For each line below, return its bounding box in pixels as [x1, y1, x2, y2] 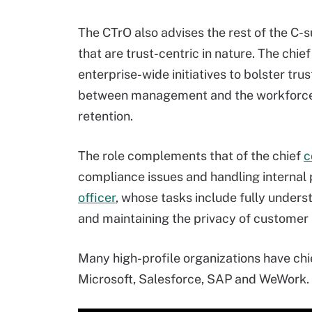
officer [78, 190, 116, 205]
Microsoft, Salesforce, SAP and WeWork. [78, 272, 309, 286]
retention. [78, 109, 133, 123]
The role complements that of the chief [78, 148, 304, 163]
